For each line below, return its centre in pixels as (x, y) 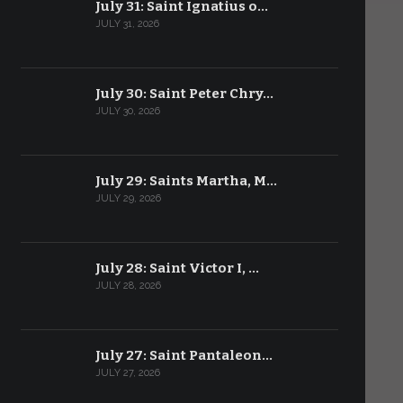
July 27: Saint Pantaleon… (184, 355)
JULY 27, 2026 (127, 373)
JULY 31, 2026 (127, 24)
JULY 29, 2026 (128, 198)
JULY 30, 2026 (127, 111)
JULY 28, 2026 (128, 286)
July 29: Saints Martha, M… (186, 181)
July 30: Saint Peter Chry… (184, 94)
